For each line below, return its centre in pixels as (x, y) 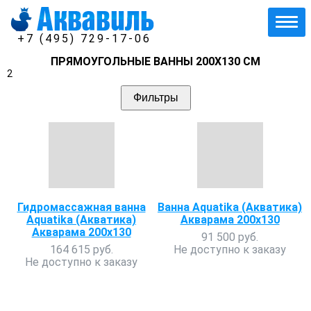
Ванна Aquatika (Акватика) (230, 207)
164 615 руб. (81, 250)
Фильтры (155, 98)
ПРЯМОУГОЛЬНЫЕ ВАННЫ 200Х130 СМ (155, 61)
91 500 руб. (230, 237)
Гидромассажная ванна (81, 207)
